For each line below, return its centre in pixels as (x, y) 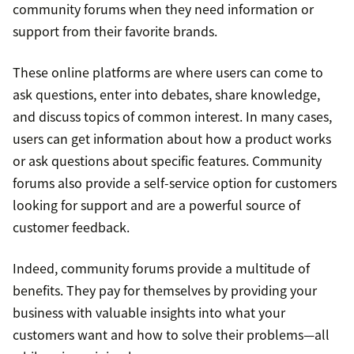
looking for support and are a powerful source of (156, 205)
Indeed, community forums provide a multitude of (161, 268)
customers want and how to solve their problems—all (171, 335)
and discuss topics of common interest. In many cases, (172, 117)
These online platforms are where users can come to (168, 72)
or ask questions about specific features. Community (167, 161)
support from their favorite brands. (115, 31)
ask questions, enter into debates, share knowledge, (166, 94)
